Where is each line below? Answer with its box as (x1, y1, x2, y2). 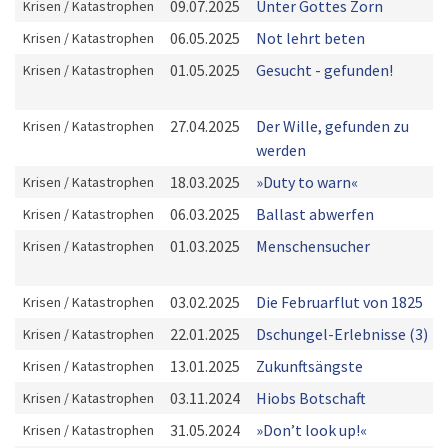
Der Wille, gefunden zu (256, 116, 409, 136)
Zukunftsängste (256, 356, 363, 376)
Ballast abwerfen (256, 204, 374, 224)
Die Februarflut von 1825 (256, 292, 423, 312)
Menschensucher (256, 236, 370, 256)
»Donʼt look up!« (256, 420, 367, 440)
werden (256, 140, 306, 160)
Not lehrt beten (256, 28, 365, 48)
